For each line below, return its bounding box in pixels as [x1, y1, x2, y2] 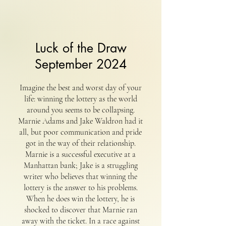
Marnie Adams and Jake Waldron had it [18, 116, 143, 126]
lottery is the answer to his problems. [23, 182, 138, 193]
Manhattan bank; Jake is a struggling [23, 160, 138, 171]
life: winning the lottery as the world [24, 93, 137, 104]
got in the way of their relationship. [25, 138, 136, 148]
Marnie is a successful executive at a [25, 149, 136, 159]
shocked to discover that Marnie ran [24, 204, 137, 215]
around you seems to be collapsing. [26, 104, 135, 115]
